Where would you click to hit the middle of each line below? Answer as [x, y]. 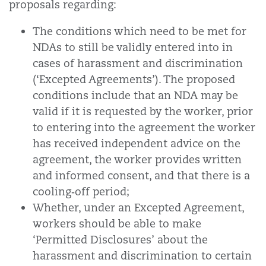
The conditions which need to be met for [140, 31]
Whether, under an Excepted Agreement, [138, 208]
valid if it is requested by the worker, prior [143, 111]
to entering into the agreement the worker [144, 127]
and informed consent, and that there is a [141, 175]
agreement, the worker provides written [137, 159]
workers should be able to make [117, 224]
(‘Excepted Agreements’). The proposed [134, 79]
